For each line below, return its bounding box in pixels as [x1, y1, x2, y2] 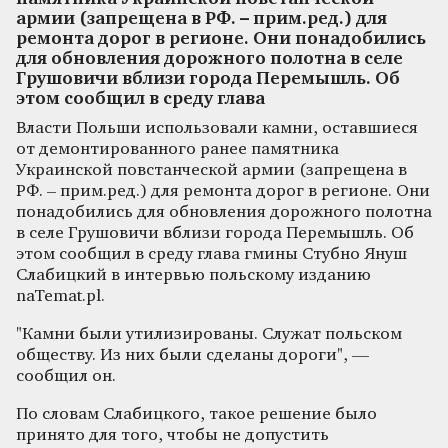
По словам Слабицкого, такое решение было [16, 405, 377, 423]
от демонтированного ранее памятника [16, 140, 339, 158]
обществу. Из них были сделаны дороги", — [16, 346, 369, 364]
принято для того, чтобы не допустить [16, 426, 329, 444]
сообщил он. [16, 367, 116, 385]
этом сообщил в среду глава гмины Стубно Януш [16, 245, 407, 263]
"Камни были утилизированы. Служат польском [16, 325, 402, 343]
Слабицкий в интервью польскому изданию [16, 266, 371, 284]
